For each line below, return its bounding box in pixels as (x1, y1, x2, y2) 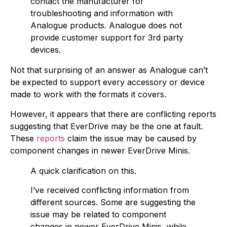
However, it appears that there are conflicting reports (10, 108, 216, 119)
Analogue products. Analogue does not (30, 20, 182, 31)
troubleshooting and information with (30, 8, 173, 19)
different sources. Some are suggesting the (30, 197, 196, 208)
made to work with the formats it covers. (10, 89, 166, 100)
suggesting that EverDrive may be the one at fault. (10, 121, 203, 131)
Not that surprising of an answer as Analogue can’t (10, 65, 208, 75)
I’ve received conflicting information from (30, 185, 189, 196)
